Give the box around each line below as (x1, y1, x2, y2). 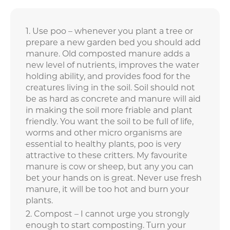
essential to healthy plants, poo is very (26, 139, 181, 149)
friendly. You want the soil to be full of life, (26, 117, 194, 127)
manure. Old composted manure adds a (26, 49, 190, 59)
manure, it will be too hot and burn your (26, 184, 189, 195)
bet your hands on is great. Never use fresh (26, 173, 202, 183)
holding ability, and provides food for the (26, 71, 190, 82)
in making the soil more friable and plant (26, 105, 193, 116)
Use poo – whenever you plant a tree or (32, 26, 193, 36)
